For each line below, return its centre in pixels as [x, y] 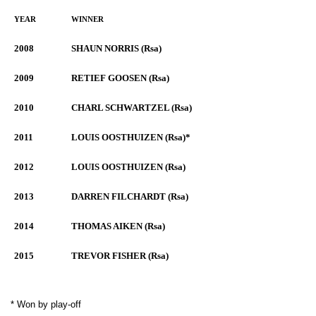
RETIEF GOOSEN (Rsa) [120, 78]
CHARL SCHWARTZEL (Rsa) [132, 108]
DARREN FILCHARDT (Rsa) [130, 196]
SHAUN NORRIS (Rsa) [116, 48]
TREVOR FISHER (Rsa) [120, 256]
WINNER [87, 19]
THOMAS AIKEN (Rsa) [118, 226]
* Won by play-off [46, 304]
